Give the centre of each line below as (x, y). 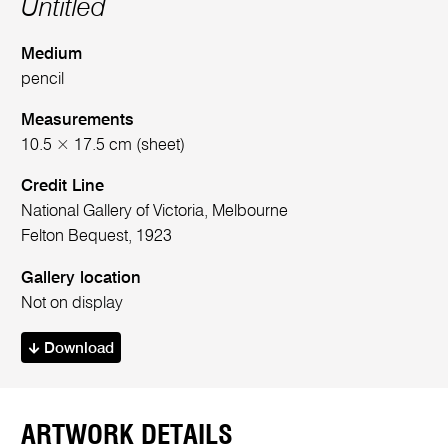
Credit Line (63, 187)
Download (76, 348)
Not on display (72, 303)
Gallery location (81, 278)
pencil (43, 79)
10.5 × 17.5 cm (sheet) (103, 145)
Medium (52, 54)
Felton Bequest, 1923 (97, 237)
